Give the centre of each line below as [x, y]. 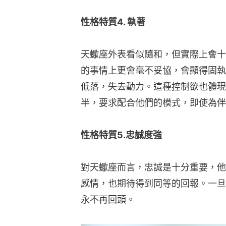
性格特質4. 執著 [113, 22]
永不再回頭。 [108, 200]
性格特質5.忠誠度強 [121, 135]
